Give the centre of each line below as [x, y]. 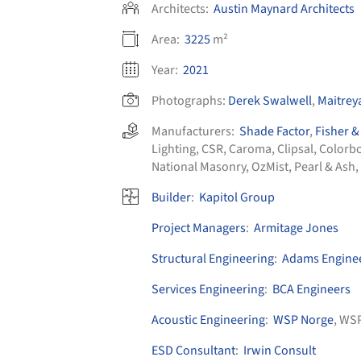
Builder [171, 198]
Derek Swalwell [270, 101]
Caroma [250, 149]
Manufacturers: [195, 132]
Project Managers [199, 228]
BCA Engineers [311, 290]
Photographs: [189, 101]
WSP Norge [303, 320]
